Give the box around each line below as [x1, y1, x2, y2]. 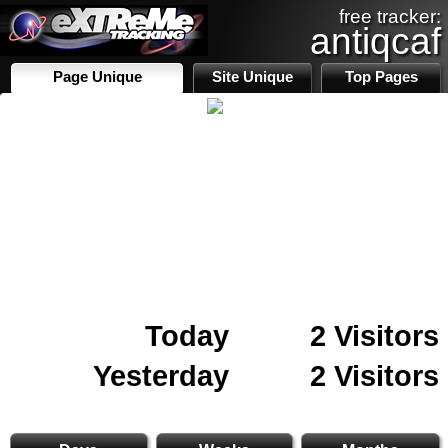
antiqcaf [310, 20, 441, 62]
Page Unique [52, 69, 142, 85]
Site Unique [212, 69, 294, 85]
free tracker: [339, 6, 441, 27]
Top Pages [344, 69, 418, 85]
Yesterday [93, 359, 229, 392]
